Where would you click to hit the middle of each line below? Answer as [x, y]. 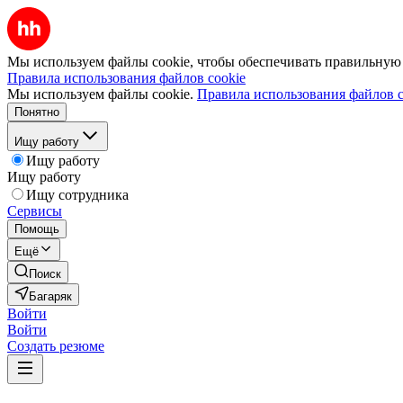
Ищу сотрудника [77, 195]
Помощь [37, 229]
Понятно [37, 112]
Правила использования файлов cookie [126, 78]
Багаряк [50, 296]
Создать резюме [56, 346]
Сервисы [35, 211]
